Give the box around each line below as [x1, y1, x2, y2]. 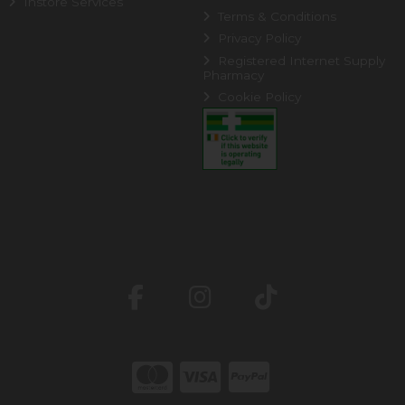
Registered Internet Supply [214, 52, 386, 68]
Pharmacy [202, 67, 264, 82]
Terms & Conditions [214, 8, 337, 24]
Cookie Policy [214, 89, 302, 105]
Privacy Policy [214, 31, 302, 46]
